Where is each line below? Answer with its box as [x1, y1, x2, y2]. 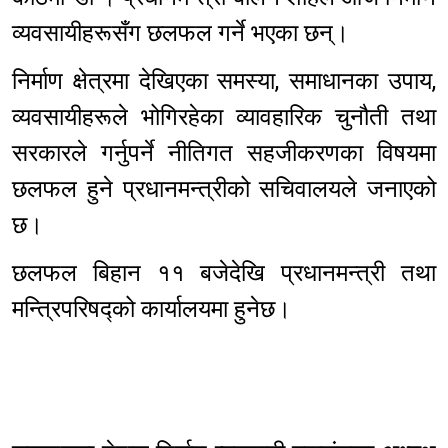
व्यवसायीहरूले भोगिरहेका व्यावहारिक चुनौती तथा [12, 102, 436, 131]
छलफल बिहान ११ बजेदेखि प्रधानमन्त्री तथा [12, 258, 436, 287]
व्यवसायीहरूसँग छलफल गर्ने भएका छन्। [12, 18, 349, 47]
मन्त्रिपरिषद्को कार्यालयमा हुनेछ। [12, 294, 291, 323]
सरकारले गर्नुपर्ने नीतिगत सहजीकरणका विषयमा [12, 138, 436, 167]
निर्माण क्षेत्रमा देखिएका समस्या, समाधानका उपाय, [12, 66, 436, 95]
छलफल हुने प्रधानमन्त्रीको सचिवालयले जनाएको [12, 174, 436, 203]
